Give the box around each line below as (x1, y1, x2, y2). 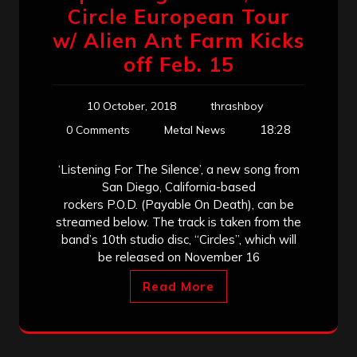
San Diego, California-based (101, 178, 256, 194)
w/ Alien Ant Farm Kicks (53, 27, 304, 53)
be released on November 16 (97, 249, 260, 265)
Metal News (164, 122, 226, 137)
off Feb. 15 (123, 51, 234, 76)
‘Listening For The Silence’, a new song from (57, 161, 300, 177)
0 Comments (66, 122, 130, 137)
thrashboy (210, 98, 263, 113)
